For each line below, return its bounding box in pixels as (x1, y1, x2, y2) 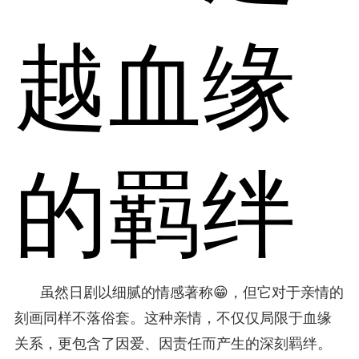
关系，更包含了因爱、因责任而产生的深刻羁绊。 (14, 335, 332, 352)
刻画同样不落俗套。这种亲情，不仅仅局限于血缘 (14, 309, 332, 326)
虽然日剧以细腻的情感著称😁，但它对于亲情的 (39, 284, 344, 301)
